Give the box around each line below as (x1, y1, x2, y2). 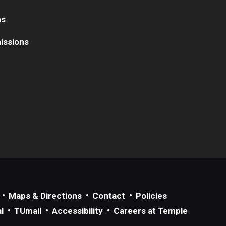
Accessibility (52, 205, 103, 216)
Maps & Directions (9, 190, 82, 201)
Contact (92, 190, 125, 201)
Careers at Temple (114, 205, 188, 216)
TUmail (14, 205, 41, 216)
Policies (136, 190, 167, 201)
